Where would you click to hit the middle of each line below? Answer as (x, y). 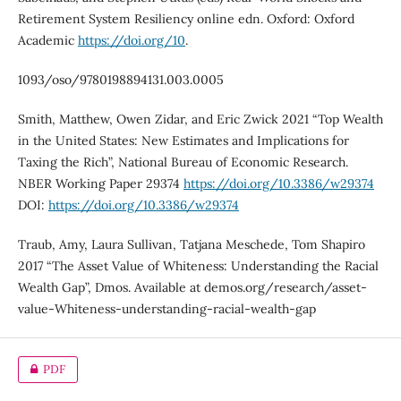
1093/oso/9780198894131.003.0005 (120, 79)
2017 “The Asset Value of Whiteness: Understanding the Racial (198, 265)
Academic (47, 40)
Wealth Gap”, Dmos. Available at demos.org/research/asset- (192, 287)
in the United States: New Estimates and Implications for (183, 140)
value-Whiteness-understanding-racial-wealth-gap (166, 308)
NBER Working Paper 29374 (100, 183)
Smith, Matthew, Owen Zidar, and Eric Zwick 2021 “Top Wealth (200, 119)
